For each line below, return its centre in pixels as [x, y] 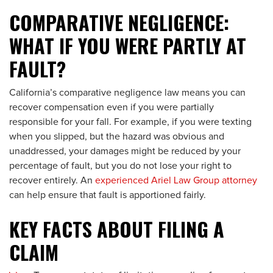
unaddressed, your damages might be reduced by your [125, 151]
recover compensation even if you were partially [112, 107]
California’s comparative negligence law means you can [127, 93]
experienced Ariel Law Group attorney [176, 180]
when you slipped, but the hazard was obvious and [117, 136]
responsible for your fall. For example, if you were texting [130, 122]
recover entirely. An [52, 180]
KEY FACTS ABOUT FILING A [117, 229]
